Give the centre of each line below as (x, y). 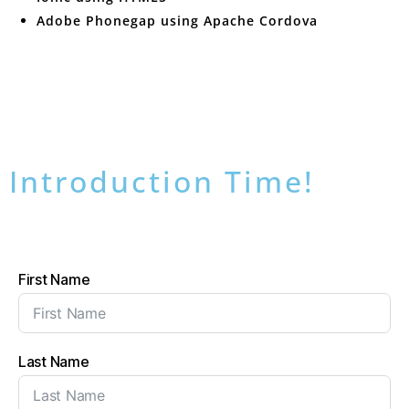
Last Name (54, 362)
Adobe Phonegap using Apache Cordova (177, 21)
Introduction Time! (162, 181)
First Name (54, 279)
